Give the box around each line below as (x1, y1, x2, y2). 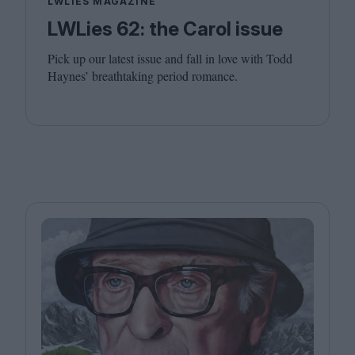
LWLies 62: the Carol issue (48, 17, 283, 40)
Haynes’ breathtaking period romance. (48, 67, 238, 84)
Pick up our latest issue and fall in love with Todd (48, 49, 292, 67)
